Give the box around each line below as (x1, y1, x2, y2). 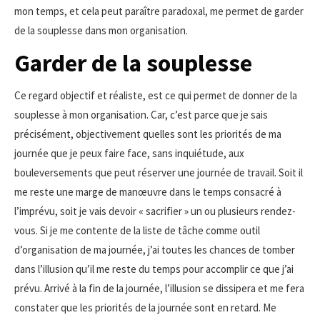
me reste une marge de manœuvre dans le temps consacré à (14, 185, 281, 199)
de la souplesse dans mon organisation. (14, 24, 188, 37)
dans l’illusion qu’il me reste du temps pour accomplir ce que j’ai (14, 262, 294, 276)
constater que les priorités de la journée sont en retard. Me (14, 301, 276, 314)
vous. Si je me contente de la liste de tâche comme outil (14, 224, 260, 237)
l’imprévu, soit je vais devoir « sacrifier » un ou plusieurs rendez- (14, 204, 296, 218)
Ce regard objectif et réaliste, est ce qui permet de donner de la (14, 89, 297, 102)
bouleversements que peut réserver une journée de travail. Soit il (14, 166, 303, 179)
